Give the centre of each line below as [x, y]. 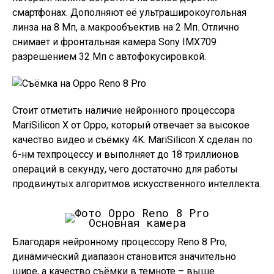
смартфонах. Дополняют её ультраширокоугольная [129, 12]
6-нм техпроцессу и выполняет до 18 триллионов [126, 154]
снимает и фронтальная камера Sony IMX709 [114, 42]
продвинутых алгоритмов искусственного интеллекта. [137, 183]
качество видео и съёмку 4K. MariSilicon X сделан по [132, 139]
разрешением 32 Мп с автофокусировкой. [109, 56]
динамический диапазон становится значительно [124, 256]
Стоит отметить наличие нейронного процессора [124, 110]
